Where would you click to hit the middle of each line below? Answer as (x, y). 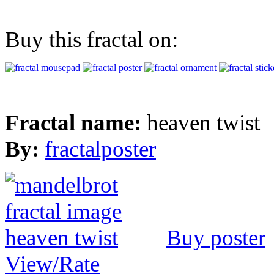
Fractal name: (76, 122)
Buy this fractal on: (91, 39)
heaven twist (203, 122)
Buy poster (216, 237)
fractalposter (100, 149)
